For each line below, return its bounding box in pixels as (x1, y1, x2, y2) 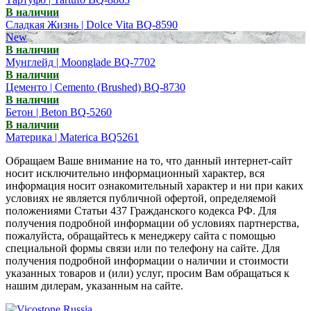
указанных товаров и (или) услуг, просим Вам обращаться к (6, 267, 289, 279)
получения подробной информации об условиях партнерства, (6, 217, 299, 229)
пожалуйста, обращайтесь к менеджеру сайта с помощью (6, 229, 276, 242)
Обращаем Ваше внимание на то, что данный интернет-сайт (6, 154, 292, 167)
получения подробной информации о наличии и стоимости (6, 254, 289, 267)
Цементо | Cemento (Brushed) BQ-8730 (6, 81, 185, 93)
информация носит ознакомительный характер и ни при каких (6, 179, 303, 192)
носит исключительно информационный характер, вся (6, 167, 264, 179)
